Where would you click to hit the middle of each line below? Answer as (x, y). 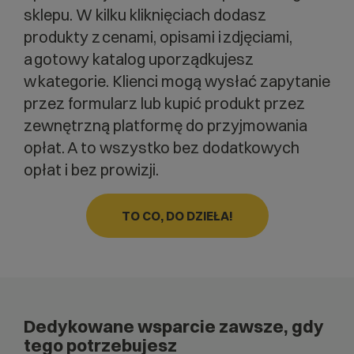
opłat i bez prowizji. (91, 170)
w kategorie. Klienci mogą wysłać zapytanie (177, 81)
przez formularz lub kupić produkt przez (164, 104)
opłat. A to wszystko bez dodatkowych (162, 148)
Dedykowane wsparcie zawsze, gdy (174, 327)
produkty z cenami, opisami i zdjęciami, (158, 37)
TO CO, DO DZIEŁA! (177, 217)
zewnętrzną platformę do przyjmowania (166, 126)
